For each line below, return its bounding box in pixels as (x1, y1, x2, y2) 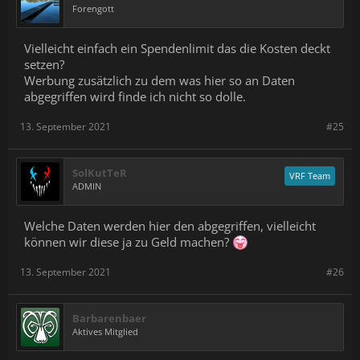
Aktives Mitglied (72, 325, 138, 337)
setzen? (24, 56, 64, 72)
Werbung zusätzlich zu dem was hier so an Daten (24, 72, 295, 88)
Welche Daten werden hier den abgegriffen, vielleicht (24, 218, 316, 234)
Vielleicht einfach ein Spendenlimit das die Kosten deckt (24, 40, 330, 56)
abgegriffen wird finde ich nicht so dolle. (24, 88, 246, 104)
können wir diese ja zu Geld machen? (24, 234, 232, 250)
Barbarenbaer (72, 311, 146, 325)
